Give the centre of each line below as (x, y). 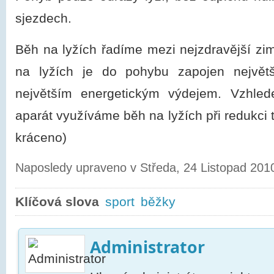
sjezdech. (43, 18)
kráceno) (41, 138)
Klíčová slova (57, 202)
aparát (34, 116)
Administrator (147, 247)
